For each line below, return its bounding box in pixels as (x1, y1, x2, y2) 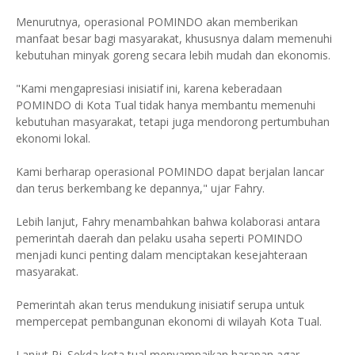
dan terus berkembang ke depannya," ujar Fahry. (16, 181, 265, 196)
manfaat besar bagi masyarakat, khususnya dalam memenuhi (16, 31, 332, 46)
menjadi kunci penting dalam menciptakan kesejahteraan (16, 247, 307, 262)
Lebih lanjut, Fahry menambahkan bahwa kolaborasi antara (16, 214, 320, 229)
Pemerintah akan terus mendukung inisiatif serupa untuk (16, 297, 304, 312)
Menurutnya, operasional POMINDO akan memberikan (16, 14, 298, 29)
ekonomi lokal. (16, 131, 94, 146)
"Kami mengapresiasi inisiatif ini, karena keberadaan (16, 81, 282, 96)
